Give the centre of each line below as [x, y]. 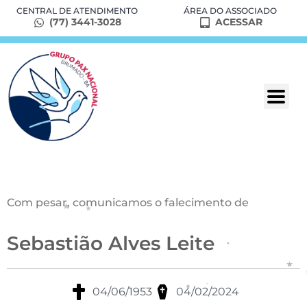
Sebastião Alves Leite [111, 244]
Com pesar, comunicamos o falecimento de [128, 203]
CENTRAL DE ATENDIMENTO [77, 11]
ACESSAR [239, 22]
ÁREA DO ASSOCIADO [230, 11]
